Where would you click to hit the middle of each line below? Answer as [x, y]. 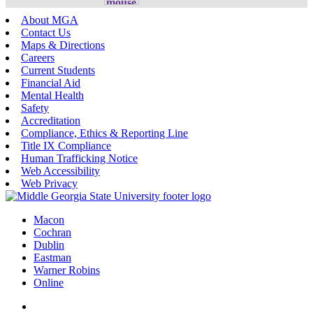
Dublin [49, 245]
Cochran [52, 232]
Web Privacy [49, 183]
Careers [38, 57]
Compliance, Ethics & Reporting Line [104, 133]
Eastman [52, 257]
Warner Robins [67, 270]
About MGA [50, 20]
